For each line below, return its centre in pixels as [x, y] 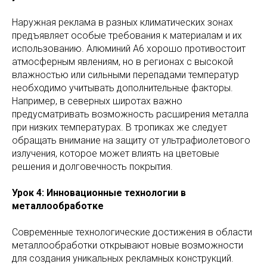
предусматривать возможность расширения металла [130, 114]
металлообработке [58, 206]
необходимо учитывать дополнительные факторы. [122, 88]
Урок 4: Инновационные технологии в [99, 193]
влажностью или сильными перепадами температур [125, 75]
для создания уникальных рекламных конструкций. [123, 259]
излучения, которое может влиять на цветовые [116, 154]
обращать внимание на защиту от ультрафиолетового [131, 141]
